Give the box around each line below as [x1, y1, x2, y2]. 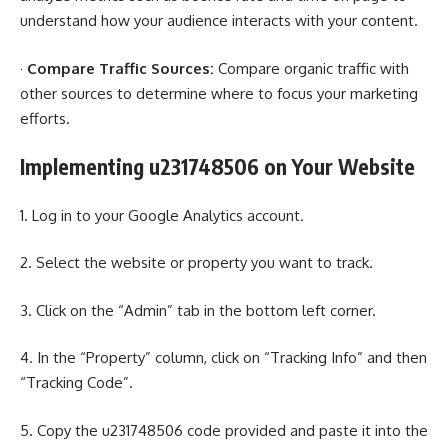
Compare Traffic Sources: [27, 58, 214, 78]
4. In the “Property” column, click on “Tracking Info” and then [20, 348, 427, 367]
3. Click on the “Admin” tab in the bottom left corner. [20, 300, 376, 320]
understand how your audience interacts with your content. [20, 11, 418, 30]
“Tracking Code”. [20, 373, 133, 392]
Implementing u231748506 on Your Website [20, 153, 415, 180]
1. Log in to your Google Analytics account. [20, 205, 304, 225]
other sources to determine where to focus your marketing [20, 83, 418, 103]
